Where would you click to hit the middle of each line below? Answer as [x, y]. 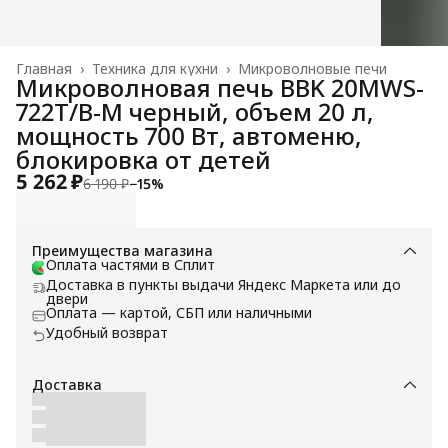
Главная [44, 68]
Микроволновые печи [312, 68]
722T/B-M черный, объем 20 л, [195, 111]
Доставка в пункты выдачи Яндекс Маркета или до [223, 284]
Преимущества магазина [122, 250]
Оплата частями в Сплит [130, 264]
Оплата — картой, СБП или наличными [179, 312]
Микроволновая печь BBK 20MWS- [220, 87]
